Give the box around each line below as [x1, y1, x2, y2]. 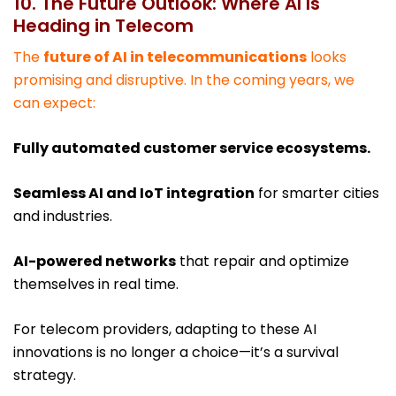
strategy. [13, 365, 76, 386]
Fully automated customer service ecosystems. [13, 138, 370, 159]
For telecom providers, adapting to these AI [13, 319, 316, 340]
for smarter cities [255, 183, 379, 204]
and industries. [13, 206, 112, 227]
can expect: [13, 93, 95, 114]
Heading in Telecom [13, 13, 194, 39]
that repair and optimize [176, 251, 349, 272]
